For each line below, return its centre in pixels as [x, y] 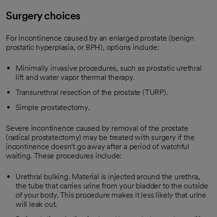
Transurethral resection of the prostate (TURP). [92, 92]
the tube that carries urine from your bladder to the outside [112, 186]
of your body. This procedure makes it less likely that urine [111, 195]
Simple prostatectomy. [53, 107]
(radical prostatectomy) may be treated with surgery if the [100, 137]
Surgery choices [43, 15]
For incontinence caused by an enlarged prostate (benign [100, 38]
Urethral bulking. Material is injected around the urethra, [108, 177]
